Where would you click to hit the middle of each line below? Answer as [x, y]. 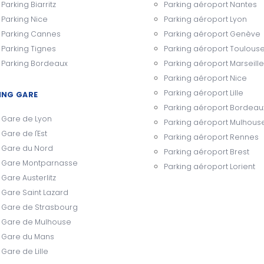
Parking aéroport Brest [207, 151]
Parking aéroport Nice [205, 78]
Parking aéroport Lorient [209, 166]
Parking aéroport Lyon [205, 19]
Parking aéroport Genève [212, 34]
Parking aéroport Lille [204, 93]
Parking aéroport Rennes [211, 137]
